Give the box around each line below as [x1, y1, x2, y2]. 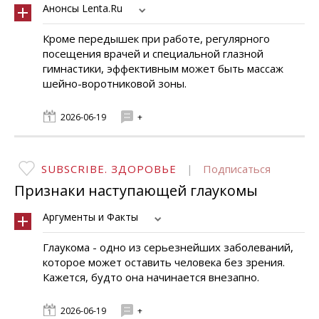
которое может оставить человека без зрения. [43, 255, 285, 269]
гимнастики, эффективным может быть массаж [43, 61, 283, 75]
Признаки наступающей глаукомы [14, 181, 258, 200]
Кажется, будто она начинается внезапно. [43, 270, 259, 284]
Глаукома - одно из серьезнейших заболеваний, [43, 240, 293, 254]
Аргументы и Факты [43, 210, 138, 224]
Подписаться [203, 162, 271, 176]
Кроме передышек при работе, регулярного [43, 31, 270, 46]
